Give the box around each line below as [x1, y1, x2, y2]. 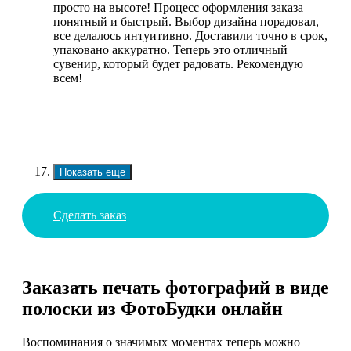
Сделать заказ [53, 208, 126, 223]
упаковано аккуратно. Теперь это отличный [53, 43, 288, 57]
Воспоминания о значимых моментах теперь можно [22, 335, 300, 349]
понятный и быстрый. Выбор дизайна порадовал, [53, 15, 319, 29]
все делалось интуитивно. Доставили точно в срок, [53, 29, 327, 43]
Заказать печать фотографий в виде [22, 277, 329, 299]
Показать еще [60, 166, 125, 179]
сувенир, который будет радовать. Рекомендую [53, 57, 303, 71]
